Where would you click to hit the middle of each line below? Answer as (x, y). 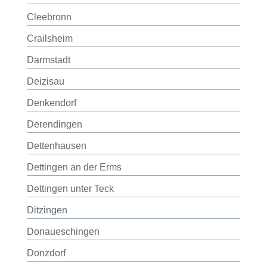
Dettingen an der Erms (74, 167)
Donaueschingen (63, 232)
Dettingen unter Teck (70, 189)
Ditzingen (47, 210)
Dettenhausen (56, 146)
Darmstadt (48, 60)
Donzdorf (46, 253)
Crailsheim (49, 38)
